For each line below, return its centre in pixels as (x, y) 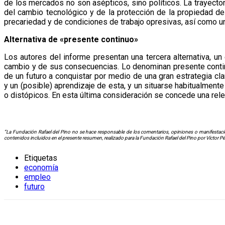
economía (41, 167)
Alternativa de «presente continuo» (71, 39)
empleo (37, 177)
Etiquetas (41, 158)
